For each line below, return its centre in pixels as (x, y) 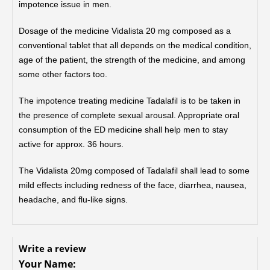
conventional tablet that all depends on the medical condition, (135, 45)
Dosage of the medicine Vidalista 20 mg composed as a (125, 30)
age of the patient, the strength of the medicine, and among (132, 59)
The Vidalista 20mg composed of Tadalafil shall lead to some (134, 170)
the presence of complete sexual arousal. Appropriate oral (129, 115)
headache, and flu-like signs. (73, 199)
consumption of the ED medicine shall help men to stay (123, 129)
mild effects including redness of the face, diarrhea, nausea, (133, 185)
